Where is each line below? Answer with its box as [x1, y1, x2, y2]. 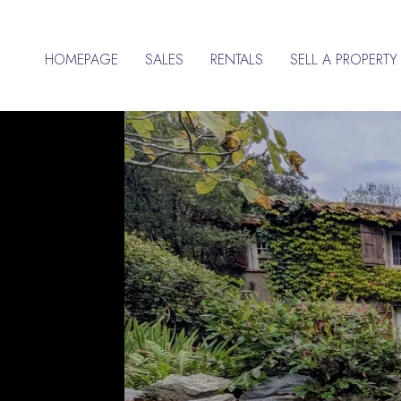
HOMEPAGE [44, 49, 118, 70]
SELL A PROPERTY [289, 49, 397, 70]
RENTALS [209, 49, 263, 70]
